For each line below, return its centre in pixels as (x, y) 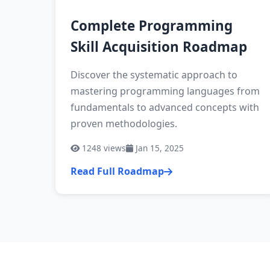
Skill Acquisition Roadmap (159, 47)
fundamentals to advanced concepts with (165, 107)
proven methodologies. (124, 124)
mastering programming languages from (165, 91)
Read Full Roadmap (117, 171)
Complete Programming (152, 26)
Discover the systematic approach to (154, 75)
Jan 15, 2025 (159, 148)
